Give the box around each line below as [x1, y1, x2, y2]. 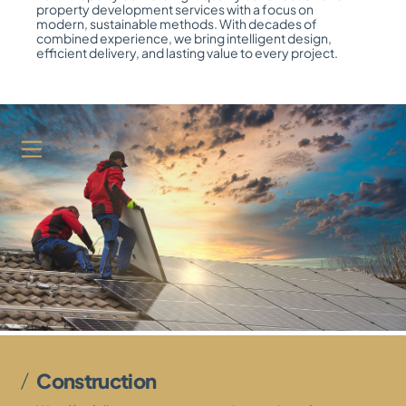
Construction [36, 367, 157, 393]
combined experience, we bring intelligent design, [36, 29, 333, 46]
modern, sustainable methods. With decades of [36, 14, 318, 32]
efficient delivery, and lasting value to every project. [36, 43, 339, 61]
